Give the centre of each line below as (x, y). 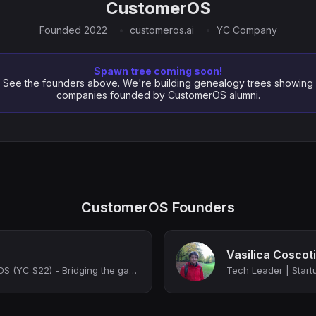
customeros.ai (162, 30)
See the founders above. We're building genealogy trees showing (158, 83)
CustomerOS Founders (158, 207)
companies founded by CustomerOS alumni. (158, 95)
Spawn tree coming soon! (158, 71)
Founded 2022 (73, 30)
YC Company (247, 30)
